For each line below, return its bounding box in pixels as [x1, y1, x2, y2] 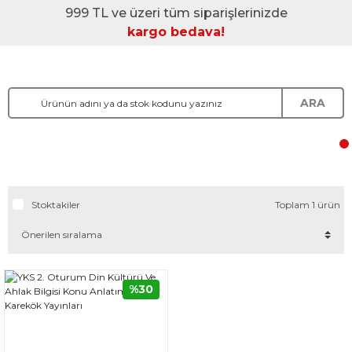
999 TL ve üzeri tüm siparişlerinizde [64, 5, 288, 20]
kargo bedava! [127, 24, 225, 39]
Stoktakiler [31, 199, 80, 211]
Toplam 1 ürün [275, 199, 340, 211]
